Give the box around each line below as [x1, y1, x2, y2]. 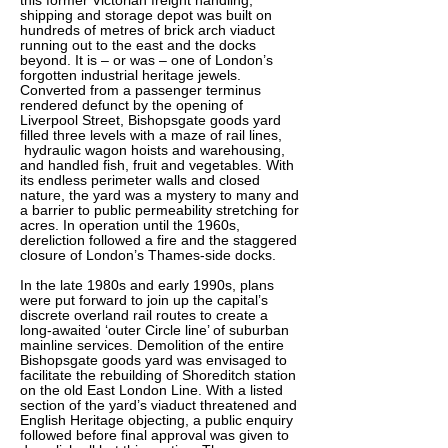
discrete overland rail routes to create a [20, 307, 268, 323]
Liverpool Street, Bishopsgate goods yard [20, 112, 281, 128]
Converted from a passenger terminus [20, 82, 261, 98]
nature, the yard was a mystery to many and [20, 187, 299, 203]
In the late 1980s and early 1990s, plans [20, 277, 274, 293]
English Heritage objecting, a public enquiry [20, 412, 293, 428]
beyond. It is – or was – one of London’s [20, 52, 273, 68]
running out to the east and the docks [20, 37, 256, 53]
